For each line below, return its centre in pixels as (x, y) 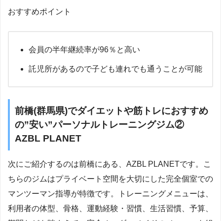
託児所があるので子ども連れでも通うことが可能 (115, 69)
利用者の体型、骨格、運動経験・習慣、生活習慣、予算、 (110, 209)
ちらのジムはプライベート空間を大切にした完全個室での (110, 179)
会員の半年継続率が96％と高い (84, 50)
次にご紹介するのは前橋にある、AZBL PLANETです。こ (110, 164)
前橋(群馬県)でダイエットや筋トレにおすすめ (111, 111)
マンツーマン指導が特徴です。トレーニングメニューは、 (110, 194)
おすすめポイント (39, 12)
